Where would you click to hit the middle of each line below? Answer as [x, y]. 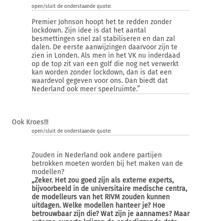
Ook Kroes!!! [30, 122]
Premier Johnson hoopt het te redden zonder [102, 22]
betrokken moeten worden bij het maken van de [107, 164]
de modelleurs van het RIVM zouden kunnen [101, 197]
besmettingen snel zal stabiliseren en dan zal [103, 39]
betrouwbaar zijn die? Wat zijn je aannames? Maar [110, 214]
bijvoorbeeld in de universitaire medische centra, [109, 189]
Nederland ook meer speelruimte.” [86, 89]
